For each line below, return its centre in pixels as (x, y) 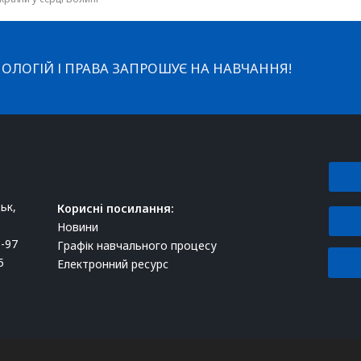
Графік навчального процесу (137, 246)
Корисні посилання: (115, 209)
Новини (77, 227)
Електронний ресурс (112, 264)
